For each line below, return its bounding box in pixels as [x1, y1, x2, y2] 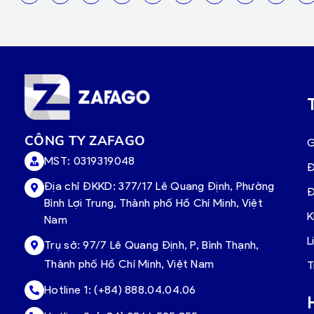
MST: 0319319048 [44, 153, 135, 168]
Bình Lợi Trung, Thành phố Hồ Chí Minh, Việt [44, 196, 263, 210]
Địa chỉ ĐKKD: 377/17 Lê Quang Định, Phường [44, 179, 275, 193]
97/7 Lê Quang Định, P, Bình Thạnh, [83, 238, 259, 252]
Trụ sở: [44, 238, 83, 252]
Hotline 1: [44, 283, 95, 297]
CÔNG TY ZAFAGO [25, 131, 149, 149]
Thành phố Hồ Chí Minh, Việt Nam [44, 257, 214, 271]
